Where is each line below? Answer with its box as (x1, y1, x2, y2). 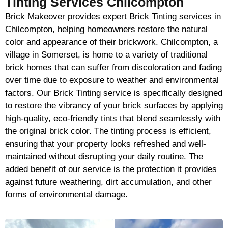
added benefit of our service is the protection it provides (5, 164, 217, 175)
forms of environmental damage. (5, 190, 128, 200)
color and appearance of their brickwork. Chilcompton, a (5, 37, 218, 47)
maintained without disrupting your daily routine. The (5, 152, 203, 162)
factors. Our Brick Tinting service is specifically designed (5, 88, 222, 98)
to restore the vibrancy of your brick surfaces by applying (5, 101, 223, 111)
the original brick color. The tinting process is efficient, (5, 126, 211, 136)
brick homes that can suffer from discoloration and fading (5, 63, 222, 73)
